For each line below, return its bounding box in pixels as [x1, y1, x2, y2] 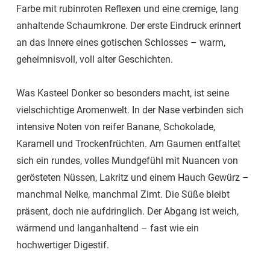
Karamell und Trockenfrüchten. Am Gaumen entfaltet [16, 138, 240, 150]
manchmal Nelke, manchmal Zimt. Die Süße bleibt [16, 189, 230, 201]
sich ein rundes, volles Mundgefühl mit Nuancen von [16, 155, 238, 167]
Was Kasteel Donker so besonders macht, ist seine [16, 87, 229, 99]
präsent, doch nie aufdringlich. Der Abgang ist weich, [16, 206, 239, 218]
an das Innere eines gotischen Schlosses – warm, [16, 37, 225, 49]
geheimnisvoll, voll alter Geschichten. [16, 54, 173, 66]
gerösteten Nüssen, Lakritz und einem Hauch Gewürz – [16, 172, 249, 184]
